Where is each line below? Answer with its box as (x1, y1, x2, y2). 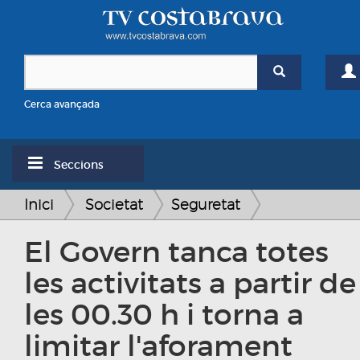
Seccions (51, 157, 104, 173)
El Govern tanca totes (24, 234, 329, 271)
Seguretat (171, 196, 240, 214)
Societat (85, 196, 143, 214)
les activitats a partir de (24, 265, 356, 302)
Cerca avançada (24, 98, 100, 111)
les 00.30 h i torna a (24, 297, 304, 333)
